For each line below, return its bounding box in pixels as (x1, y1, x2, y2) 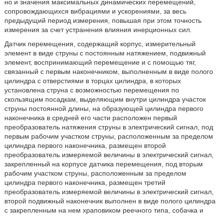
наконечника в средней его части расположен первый (4, 113, 177, 122)
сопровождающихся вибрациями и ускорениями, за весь (4, 7, 186, 15)
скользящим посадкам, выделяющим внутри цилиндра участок (4, 95, 206, 103)
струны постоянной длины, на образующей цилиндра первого (4, 104, 203, 112)
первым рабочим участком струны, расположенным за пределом (4, 132, 213, 140)
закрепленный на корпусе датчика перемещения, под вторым (4, 160, 203, 168)
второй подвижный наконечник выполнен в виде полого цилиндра (4, 197, 216, 205)
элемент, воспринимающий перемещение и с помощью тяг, (4, 58, 196, 66)
